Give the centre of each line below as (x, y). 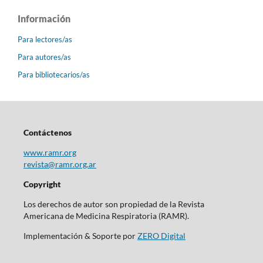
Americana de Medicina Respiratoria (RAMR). (106, 215)
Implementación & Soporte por (80, 235)
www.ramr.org (50, 152)
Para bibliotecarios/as (54, 74)
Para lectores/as (45, 39)
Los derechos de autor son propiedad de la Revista (114, 204)
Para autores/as (44, 57)
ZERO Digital (161, 235)
